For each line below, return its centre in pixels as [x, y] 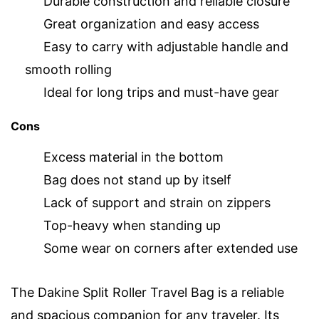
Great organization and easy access [151, 24]
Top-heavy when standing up [132, 225]
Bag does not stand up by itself [137, 179]
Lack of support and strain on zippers [157, 202]
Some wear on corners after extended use [171, 248]
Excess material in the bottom [134, 157]
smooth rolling [68, 70]
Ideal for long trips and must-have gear [161, 93]
